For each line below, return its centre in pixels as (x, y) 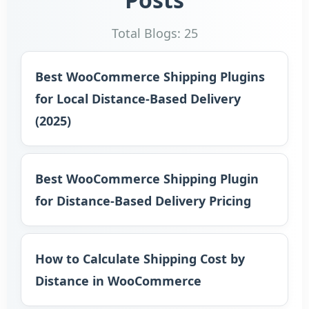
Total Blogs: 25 (154, 33)
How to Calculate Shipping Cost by (140, 259)
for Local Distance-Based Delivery (138, 99)
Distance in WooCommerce (118, 281)
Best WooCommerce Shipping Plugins (150, 77)
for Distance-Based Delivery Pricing (143, 201)
